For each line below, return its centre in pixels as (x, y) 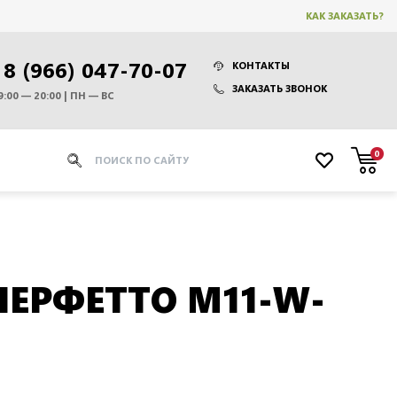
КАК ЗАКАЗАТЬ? (345, 16)
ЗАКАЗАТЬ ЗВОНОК (279, 88)
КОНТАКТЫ (261, 65)
